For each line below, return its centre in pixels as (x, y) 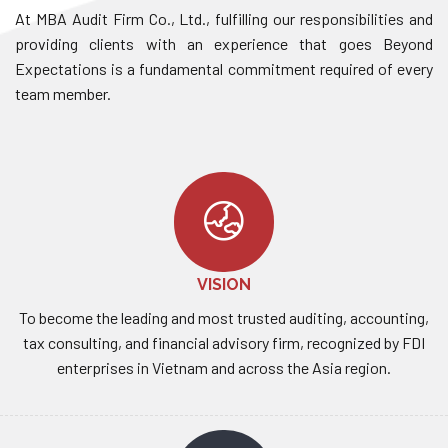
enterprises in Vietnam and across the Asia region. (224, 367)
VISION (224, 284)
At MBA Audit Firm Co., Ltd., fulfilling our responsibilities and (224, 18)
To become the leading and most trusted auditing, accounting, (224, 317)
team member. (63, 93)
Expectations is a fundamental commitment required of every (224, 68)
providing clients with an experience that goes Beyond (224, 43)
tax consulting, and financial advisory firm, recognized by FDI (224, 342)
